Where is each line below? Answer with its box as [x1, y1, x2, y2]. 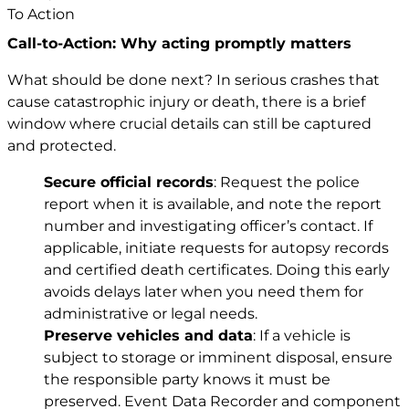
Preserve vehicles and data [44, 326, 253, 344]
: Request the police [214, 173, 360, 191]
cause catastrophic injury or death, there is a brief [7, 92, 365, 110]
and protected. [7, 136, 116, 154]
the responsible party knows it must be [44, 370, 330, 388]
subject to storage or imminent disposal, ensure [44, 348, 393, 366]
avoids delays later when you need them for [44, 282, 363, 300]
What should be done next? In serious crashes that [7, 70, 380, 89]
